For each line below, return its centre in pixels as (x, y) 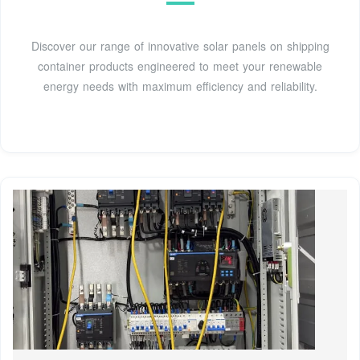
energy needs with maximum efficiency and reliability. (180, 86)
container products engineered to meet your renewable (180, 65)
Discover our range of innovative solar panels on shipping (180, 45)
